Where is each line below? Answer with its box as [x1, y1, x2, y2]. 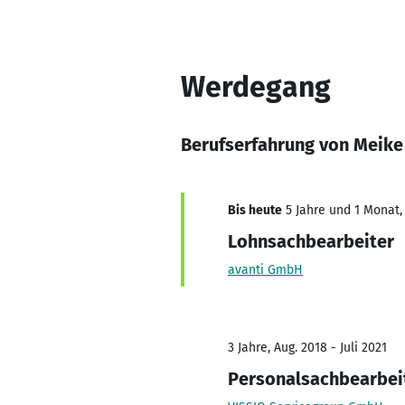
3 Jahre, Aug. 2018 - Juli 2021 [228, 340, 387, 355]
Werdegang [181, 70, 331, 104]
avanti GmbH [228, 262, 303, 278]
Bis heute [228, 202, 282, 218]
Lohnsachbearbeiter [228, 231, 394, 252]
